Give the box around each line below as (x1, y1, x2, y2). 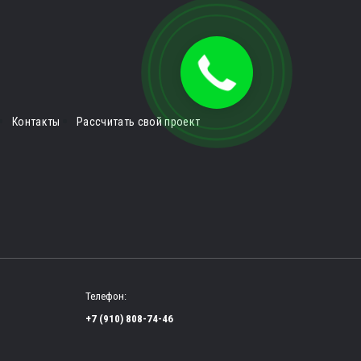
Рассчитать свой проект (76, 114, 201, 128)
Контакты (12, 114, 60, 128)
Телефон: (85, 289, 127, 302)
